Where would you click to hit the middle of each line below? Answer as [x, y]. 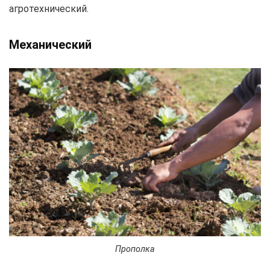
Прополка [135, 249]
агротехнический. [49, 8]
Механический [50, 44]
